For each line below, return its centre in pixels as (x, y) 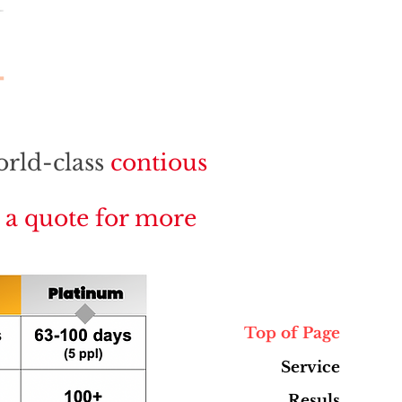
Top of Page (293, 333)
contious (159, 163)
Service (311, 367)
